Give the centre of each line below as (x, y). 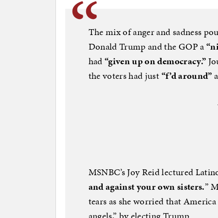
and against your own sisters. (146, 186)
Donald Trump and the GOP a (147, 46)
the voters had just (125, 75)
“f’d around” (187, 75)
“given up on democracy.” (156, 61)
